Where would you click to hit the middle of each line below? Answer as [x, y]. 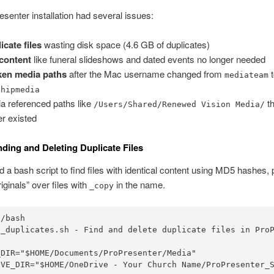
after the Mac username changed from [146, 74]
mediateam [247, 75]
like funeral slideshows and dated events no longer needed [149, 59]
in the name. [139, 184]
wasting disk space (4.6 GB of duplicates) [126, 45]
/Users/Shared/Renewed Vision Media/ [180, 105]
